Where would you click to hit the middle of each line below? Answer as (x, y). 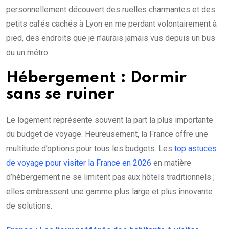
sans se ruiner (60, 95)
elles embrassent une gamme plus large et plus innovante (109, 192)
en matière (171, 163)
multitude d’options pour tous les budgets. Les (90, 149)
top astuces (196, 149)
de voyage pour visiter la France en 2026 (79, 163)
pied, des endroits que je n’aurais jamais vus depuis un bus (111, 38)
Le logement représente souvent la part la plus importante (110, 120)
